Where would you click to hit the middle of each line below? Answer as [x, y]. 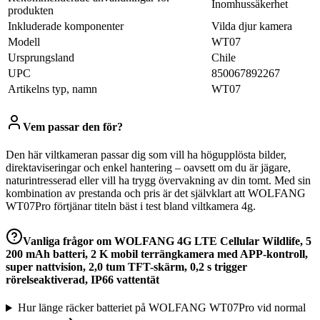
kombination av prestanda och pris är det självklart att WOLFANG [156, 193]
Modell [24, 42]
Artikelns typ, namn [52, 89]
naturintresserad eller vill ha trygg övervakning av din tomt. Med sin [158, 180]
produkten [31, 11]
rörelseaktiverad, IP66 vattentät [82, 280]
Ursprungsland [41, 58]
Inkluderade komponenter [66, 26]
